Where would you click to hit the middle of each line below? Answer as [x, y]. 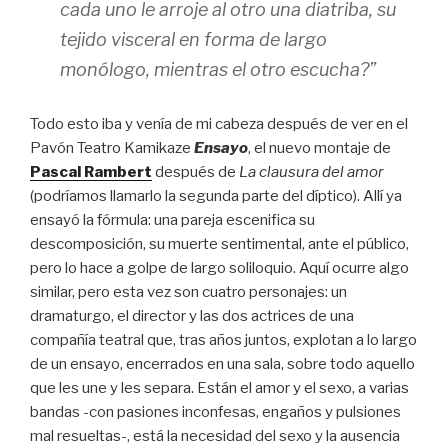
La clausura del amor [311, 172]
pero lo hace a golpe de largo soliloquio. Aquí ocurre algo [219, 268]
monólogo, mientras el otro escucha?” [218, 69]
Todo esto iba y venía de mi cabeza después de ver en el [219, 124]
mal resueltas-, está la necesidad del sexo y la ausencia [215, 436]
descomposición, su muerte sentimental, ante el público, [219, 244]
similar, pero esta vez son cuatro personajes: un [188, 292]
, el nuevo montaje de [319, 148]
